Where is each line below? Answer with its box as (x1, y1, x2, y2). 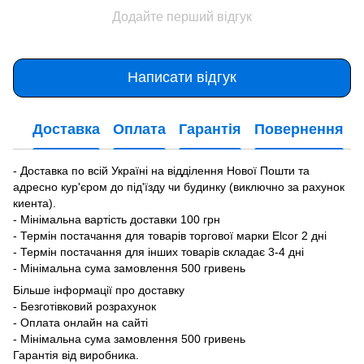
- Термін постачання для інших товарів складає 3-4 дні (13, 245, 304, 258)
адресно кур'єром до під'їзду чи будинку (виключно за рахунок (13, 180, 344, 193)
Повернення (254, 121, 344, 138)
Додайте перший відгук (112, 9, 252, 24)
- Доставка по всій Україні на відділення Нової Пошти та (13, 163, 310, 177)
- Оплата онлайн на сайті (13, 315, 148, 329)
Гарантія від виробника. (13, 348, 139, 362)
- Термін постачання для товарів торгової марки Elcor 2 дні (13, 228, 327, 242)
